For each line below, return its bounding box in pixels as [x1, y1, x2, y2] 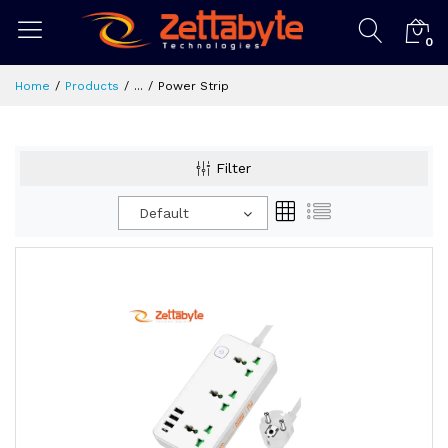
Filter [216, 160, 251, 176]
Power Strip [158, 79, 229, 93]
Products [65, 79, 119, 93]
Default [138, 205, 189, 221]
